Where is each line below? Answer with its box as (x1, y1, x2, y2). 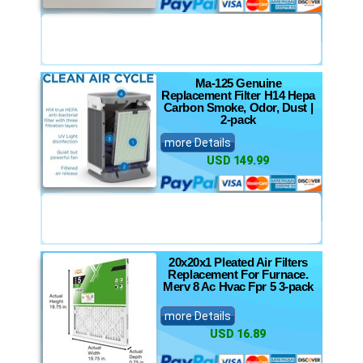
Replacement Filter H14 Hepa (161, 88, 315, 102)
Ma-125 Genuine (194, 76, 282, 90)
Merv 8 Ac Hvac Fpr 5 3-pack (163, 280, 314, 293)
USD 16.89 (209, 327, 266, 340)
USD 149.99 (206, 154, 269, 167)
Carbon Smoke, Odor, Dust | (163, 100, 314, 114)
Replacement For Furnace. (168, 267, 309, 281)
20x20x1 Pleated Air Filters (169, 255, 308, 269)
